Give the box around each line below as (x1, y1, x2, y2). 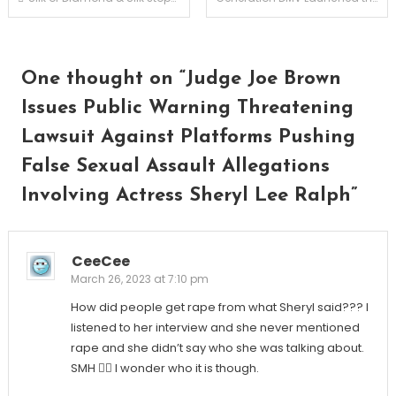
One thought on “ (20, 68, 186, 89)
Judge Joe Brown (185, 68, 341, 89)
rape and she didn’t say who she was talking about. (70, 339, 364, 356)
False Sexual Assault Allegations (20, 156, 330, 177)
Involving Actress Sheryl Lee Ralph (20, 185, 351, 206)
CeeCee (71, 250, 130, 271)
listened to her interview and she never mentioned (70, 318, 360, 336)
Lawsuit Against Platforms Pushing (20, 126, 355, 148)
